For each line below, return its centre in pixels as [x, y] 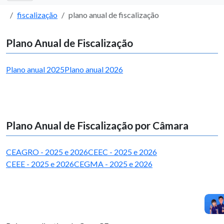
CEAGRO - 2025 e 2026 [47, 152]
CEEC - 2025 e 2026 [122, 152]
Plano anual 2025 [35, 69]
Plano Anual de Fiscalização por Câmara [97, 125]
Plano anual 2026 [94, 69]
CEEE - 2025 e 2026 [40, 164]
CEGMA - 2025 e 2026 [113, 164]
